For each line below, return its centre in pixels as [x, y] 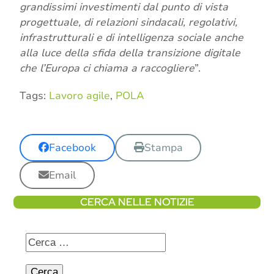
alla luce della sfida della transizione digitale [130, 53]
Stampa [163, 148]
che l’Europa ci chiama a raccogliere [107, 68]
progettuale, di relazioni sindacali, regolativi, [129, 23]
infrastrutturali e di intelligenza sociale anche [132, 38]
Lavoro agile [80, 96]
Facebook [73, 148]
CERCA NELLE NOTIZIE [137, 202]
